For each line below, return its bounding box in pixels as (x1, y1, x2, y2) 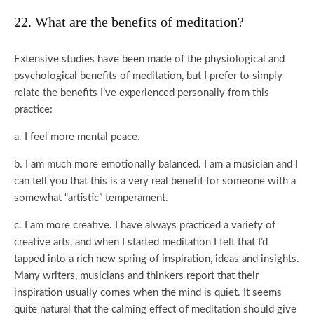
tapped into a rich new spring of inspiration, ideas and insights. (14, 254, 299, 264)
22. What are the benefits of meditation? (14, 14, 244, 29)
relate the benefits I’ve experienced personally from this (14, 88, 269, 98)
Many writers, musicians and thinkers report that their (14, 271, 259, 281)
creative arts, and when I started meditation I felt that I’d (14, 237, 268, 247)
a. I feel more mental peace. (14, 132, 140, 142)
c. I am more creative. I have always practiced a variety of (14, 220, 275, 231)
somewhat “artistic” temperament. (14, 193, 168, 203)
